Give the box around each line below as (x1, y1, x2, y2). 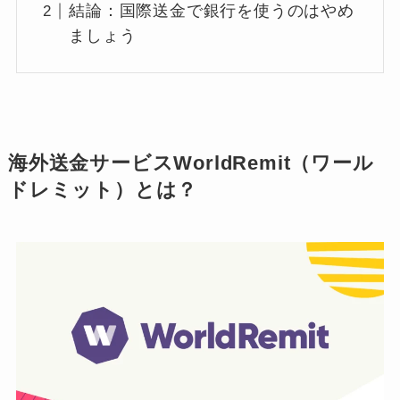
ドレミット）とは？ (7, 179, 198, 202)
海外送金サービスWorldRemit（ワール (7, 153, 374, 175)
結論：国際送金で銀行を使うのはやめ (69, 2, 354, 21)
